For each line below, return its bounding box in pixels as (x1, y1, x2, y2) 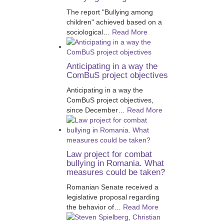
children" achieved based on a (66, 17, 162, 26)
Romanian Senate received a (66, 182, 158, 191)
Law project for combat (66, 149, 152, 159)
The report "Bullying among (66, 7, 153, 16)
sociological (66, 27, 103, 36)
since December (66, 105, 118, 114)
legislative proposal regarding (66, 192, 159, 201)
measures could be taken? (66, 167, 165, 177)
